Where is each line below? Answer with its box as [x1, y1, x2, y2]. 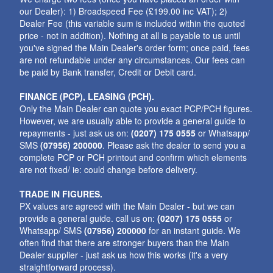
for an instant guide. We [146, 224, 241, 236]
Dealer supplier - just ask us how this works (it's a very [19, 249, 229, 261]
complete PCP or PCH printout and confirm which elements [19, 151, 247, 163]
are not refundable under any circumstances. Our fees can [19, 54, 246, 66]
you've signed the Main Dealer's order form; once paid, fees [19, 41, 250, 54]
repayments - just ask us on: [19, 127, 132, 139]
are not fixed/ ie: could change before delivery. [19, 163, 198, 175]
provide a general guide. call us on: [19, 212, 158, 224]
